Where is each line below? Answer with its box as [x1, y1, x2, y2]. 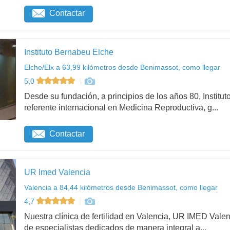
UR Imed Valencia [24, 168, 90, 177]
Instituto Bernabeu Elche [24, 48, 113, 57]
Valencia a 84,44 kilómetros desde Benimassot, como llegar [24, 183, 218, 192]
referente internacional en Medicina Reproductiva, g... [24, 103, 218, 112]
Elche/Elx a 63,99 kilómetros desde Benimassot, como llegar [24, 63, 220, 72]
